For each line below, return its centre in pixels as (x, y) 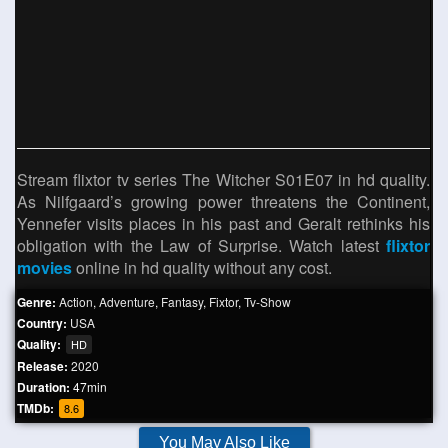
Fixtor (223, 301)
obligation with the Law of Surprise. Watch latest (201, 245)
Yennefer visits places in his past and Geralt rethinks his (223, 223)
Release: (42, 366)
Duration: (43, 387)
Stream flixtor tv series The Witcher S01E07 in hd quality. (223, 179)
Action (76, 301)
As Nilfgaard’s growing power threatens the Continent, (223, 201)
